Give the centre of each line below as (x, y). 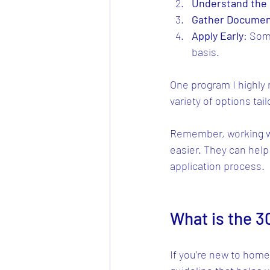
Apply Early (218, 36)
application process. (217, 166)
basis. (206, 52)
